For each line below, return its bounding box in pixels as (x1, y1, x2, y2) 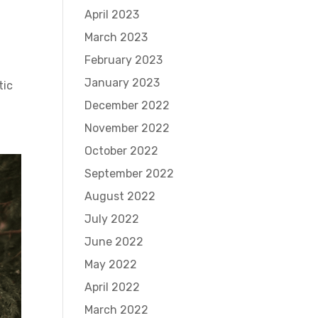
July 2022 (84, 212, 140, 226)
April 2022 (84, 280, 141, 294)
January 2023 (84, 76, 160, 89)
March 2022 (84, 303, 149, 317)
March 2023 (84, 31, 148, 44)
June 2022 (84, 235, 144, 248)
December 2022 (84, 99, 170, 112)
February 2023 (84, 53, 163, 67)
